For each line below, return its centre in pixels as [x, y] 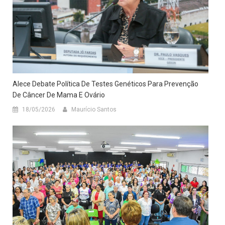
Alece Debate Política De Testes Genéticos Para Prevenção [105, 84]
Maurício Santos [94, 110]
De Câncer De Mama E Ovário [59, 95]
